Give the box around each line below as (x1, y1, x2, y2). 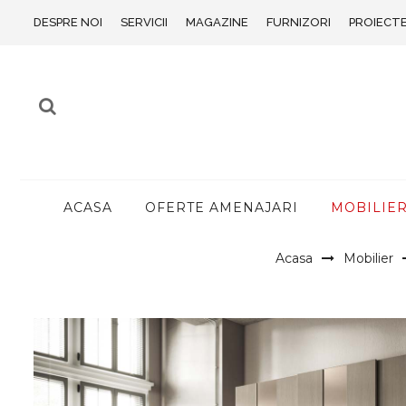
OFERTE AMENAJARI (145, 199, 298, 217)
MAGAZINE (186, 15, 248, 29)
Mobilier (343, 250, 393, 266)
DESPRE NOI (34, 15, 102, 29)
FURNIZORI (266, 15, 331, 29)
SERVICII (121, 15, 168, 29)
